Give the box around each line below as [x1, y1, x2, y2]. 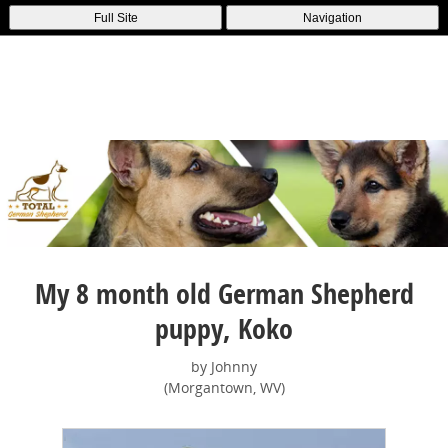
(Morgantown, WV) [163, 378, 285, 397]
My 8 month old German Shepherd [34, 274, 414, 313]
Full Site [93, 10, 138, 25]
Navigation [302, 10, 362, 25]
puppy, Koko [155, 309, 293, 348]
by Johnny [191, 357, 257, 376]
